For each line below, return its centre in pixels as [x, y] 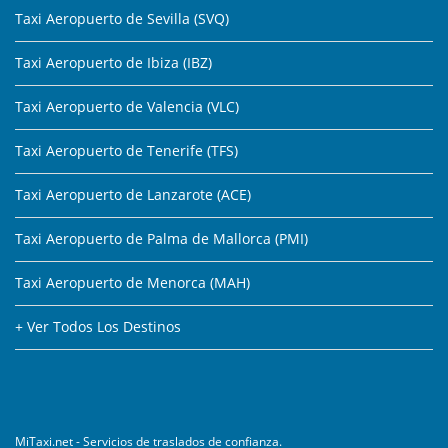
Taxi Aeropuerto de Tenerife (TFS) [126, 151]
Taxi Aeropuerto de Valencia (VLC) [127, 107]
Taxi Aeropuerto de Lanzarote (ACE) [133, 195]
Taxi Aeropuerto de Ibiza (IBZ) [113, 63]
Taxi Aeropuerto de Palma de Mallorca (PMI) [161, 239]
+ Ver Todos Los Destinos [98, 327]
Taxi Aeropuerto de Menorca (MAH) [132, 283]
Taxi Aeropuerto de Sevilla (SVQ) [122, 19]
